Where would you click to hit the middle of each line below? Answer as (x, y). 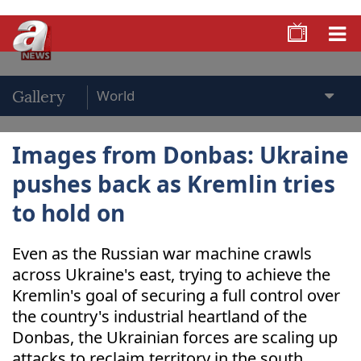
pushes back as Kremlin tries (174, 184)
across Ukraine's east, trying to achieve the (171, 274)
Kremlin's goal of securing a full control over (176, 295)
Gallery (39, 98)
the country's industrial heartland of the (160, 316)
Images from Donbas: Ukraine (180, 155)
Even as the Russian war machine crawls (162, 253)
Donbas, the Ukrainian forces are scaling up (175, 337)
